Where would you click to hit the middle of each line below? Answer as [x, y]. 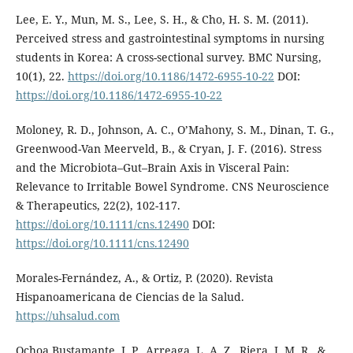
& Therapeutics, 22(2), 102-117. [98, 206]
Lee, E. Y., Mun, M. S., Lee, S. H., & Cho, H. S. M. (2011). [162, 20]
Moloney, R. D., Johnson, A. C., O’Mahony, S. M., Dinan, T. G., [175, 130]
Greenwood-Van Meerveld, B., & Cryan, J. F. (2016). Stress [168, 149]
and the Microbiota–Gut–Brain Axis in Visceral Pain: [152, 168]
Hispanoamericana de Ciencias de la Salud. [130, 297]
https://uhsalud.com [67, 316]
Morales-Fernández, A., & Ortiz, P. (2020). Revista [144, 278]
